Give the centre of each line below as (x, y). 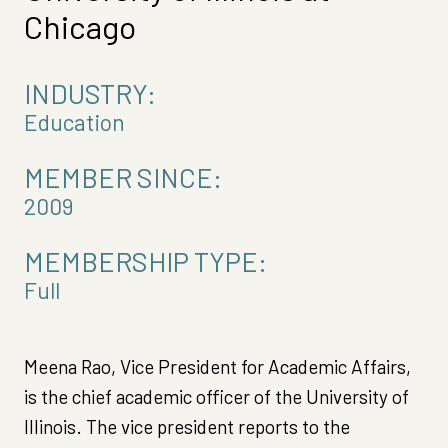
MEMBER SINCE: (123, 176)
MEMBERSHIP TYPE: (145, 260)
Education (74, 121)
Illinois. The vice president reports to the (187, 426)
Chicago (80, 25)
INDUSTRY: (90, 92)
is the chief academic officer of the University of (216, 396)
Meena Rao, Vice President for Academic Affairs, (217, 366)
